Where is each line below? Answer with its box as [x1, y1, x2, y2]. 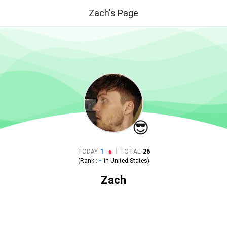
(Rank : [78, 157, 99, 164]
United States [110, 157, 147, 164]
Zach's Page [89, 8, 138, 18]
